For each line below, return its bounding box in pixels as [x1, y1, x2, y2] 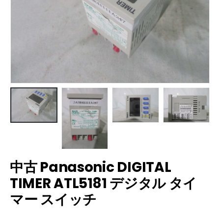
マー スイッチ [10, 190, 97, 210]
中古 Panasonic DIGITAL [10, 158, 171, 177]
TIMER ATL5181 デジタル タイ [10, 174, 197, 193]
